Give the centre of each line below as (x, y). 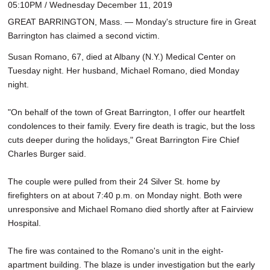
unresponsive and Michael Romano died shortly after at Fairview (130, 209)
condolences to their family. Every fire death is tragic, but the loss (131, 126)
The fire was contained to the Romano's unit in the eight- (116, 250)
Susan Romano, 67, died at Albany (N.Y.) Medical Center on (122, 56)
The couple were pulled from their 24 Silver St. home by (114, 181)
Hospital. (26, 223)
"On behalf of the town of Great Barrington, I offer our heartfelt (126, 112)
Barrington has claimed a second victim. (85, 35)
